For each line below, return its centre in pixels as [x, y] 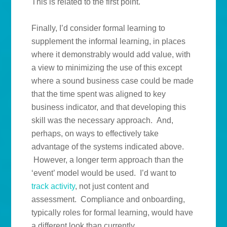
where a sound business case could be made [113, 81]
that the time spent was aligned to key [99, 94]
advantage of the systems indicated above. [108, 147]
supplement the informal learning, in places [109, 42]
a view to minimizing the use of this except [107, 68]
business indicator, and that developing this [109, 107]
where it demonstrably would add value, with [111, 55]
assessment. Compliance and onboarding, [108, 200]
